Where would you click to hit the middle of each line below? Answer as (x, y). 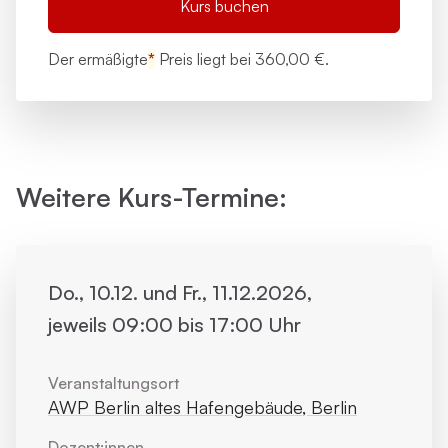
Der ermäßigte (98, 59)
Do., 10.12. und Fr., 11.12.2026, (180, 292)
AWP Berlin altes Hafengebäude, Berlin (202, 407)
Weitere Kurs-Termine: (151, 197)
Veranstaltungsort (113, 383)
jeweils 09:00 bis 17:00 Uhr (174, 324)
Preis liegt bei (205, 59)
